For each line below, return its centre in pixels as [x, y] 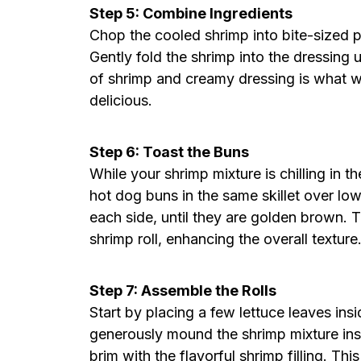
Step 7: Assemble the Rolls [183, 290]
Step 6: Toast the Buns [169, 152]
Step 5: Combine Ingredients [191, 13]
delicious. [121, 100]
